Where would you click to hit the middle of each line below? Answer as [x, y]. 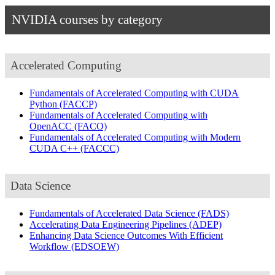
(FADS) [213, 214]
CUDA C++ [55, 149]
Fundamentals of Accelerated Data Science [114, 214]
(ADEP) [205, 225]
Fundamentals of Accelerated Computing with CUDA [134, 93]
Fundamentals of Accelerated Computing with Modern [135, 137]
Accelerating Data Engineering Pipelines [109, 225]
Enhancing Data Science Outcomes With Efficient [126, 236]
